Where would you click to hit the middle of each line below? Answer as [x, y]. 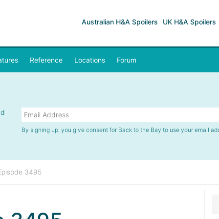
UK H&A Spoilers [189, 22]
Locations [90, 60]
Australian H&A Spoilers [120, 22]
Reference [46, 60]
